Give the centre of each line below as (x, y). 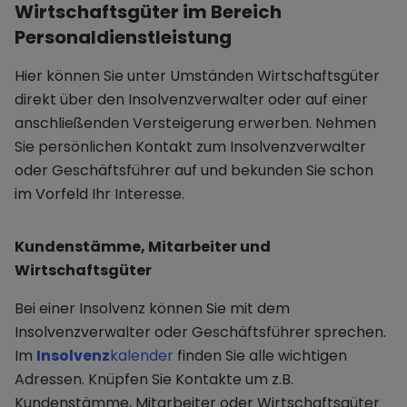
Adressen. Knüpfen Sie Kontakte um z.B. (154, 380)
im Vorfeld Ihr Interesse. (99, 194)
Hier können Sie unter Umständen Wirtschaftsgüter (197, 76)
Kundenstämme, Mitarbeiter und (143, 247)
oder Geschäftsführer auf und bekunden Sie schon (194, 171)
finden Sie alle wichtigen (260, 356)
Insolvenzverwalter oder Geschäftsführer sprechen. (200, 333)
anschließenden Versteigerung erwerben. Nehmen (195, 124)
